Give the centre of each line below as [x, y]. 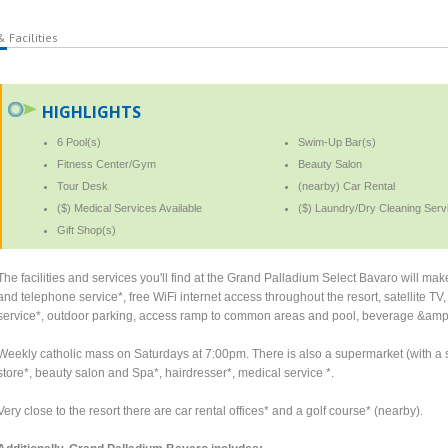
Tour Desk [83, 185]
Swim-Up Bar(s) [336, 141]
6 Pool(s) [79, 141]
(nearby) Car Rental [346, 185]
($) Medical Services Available [130, 207]
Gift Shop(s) [87, 229]
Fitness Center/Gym [107, 163]
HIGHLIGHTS [92, 111]
